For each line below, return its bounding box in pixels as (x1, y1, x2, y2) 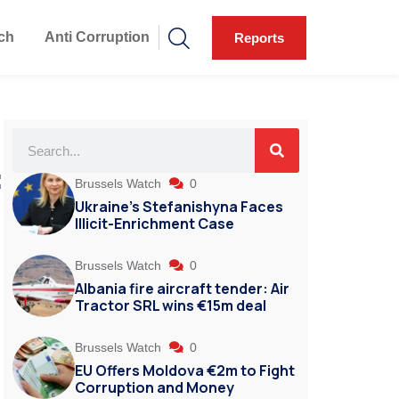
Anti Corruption (45, 29, 150, 45)
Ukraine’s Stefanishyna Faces (75, 197, 283, 217)
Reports (234, 29, 284, 45)
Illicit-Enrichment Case (75, 214, 234, 234)
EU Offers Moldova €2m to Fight (75, 361, 295, 381)
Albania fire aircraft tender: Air (75, 279, 289, 299)
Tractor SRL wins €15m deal (75, 296, 266, 316)
